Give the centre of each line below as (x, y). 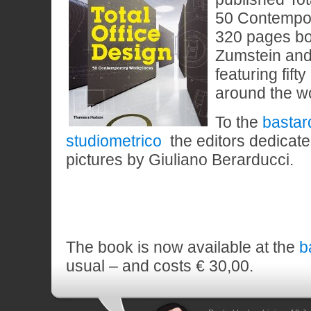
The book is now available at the (183, 247)
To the (239, 122)
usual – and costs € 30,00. (160, 266)
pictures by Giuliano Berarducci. (180, 160)
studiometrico (114, 141)
